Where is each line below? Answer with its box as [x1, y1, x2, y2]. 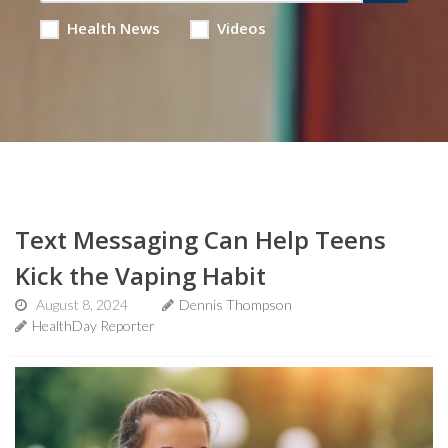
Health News [66, 18, 160, 38]
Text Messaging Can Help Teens [15, 223, 386, 256]
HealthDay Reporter [32, 317, 155, 334]
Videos [216, 18, 266, 38]
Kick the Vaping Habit [15, 259, 266, 292]
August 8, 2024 [36, 296, 128, 313]
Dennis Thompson [179, 296, 292, 313]
